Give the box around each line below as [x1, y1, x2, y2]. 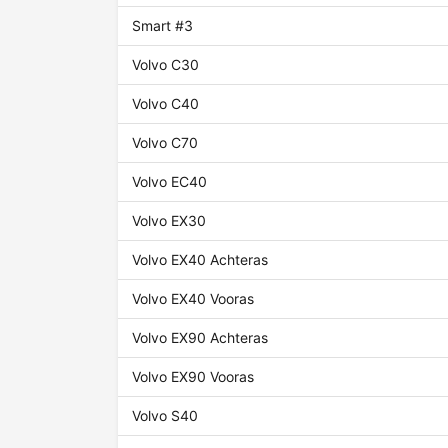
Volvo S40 [132, 407, 199, 425]
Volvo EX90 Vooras [132, 368, 255, 386]
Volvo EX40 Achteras [132, 251, 269, 269]
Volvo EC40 [132, 173, 208, 191]
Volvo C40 [132, 95, 200, 113]
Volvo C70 [132, 134, 199, 152]
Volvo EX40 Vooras [132, 290, 255, 308]
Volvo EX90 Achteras [132, 329, 269, 347]
